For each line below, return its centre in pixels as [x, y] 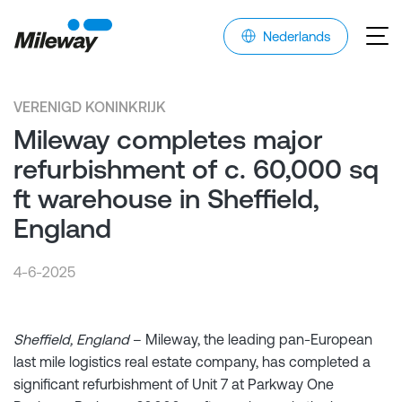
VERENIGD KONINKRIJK [90, 107]
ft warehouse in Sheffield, [166, 198]
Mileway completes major [168, 139]
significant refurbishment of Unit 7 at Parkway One [174, 384]
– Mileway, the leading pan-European [251, 339]
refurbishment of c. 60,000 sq [196, 169]
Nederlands [297, 36]
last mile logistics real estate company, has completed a [192, 362]
